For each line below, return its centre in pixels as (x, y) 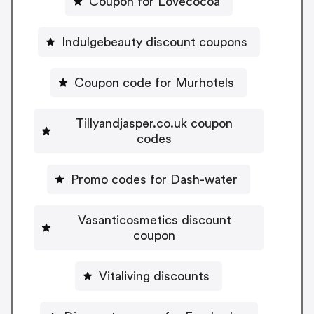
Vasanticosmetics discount (154, 220)
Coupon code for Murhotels (154, 82)
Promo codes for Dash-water (154, 179)
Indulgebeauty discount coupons (154, 42)
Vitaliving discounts (154, 276)
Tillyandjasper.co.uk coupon (154, 123)
